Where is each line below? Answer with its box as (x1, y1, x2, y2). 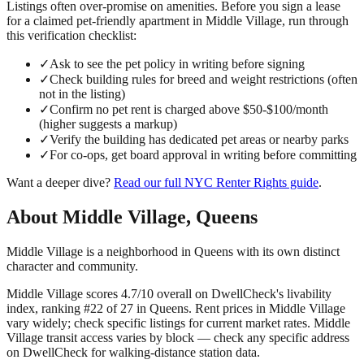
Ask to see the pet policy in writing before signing (50, 57, 305, 71)
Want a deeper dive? (6, 175, 110, 190)
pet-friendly (76, 14, 136, 28)
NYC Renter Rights (184, 175, 287, 190)
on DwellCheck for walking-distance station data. (6, 345, 260, 360)
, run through (282, 14, 349, 28)
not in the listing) (39, 87, 125, 102)
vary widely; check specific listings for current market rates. (6, 316, 310, 331)
